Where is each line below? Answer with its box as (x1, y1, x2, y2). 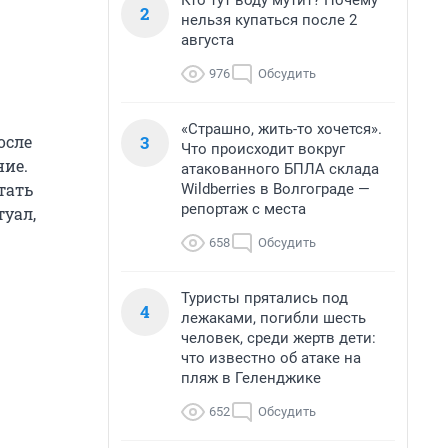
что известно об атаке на (181, 349, 361, 367)
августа (181, 31, 234, 49)
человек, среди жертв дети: (181, 329, 376, 347)
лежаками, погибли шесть (181, 309, 366, 327)
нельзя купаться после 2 (181, 11, 357, 29)
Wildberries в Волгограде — (181, 180, 370, 198)
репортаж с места (181, 200, 306, 218)
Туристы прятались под (181, 289, 348, 307)
